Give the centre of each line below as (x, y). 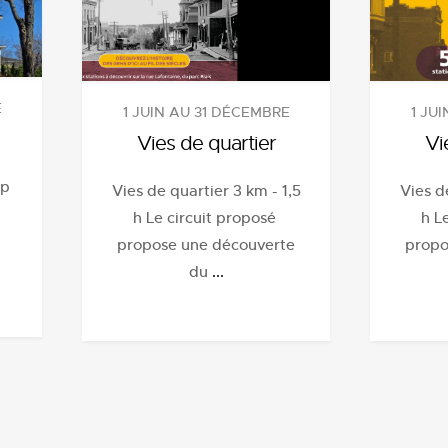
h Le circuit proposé (206, 217)
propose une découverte (206, 244)
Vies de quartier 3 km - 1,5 (206, 190)
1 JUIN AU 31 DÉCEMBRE (206, 112)
